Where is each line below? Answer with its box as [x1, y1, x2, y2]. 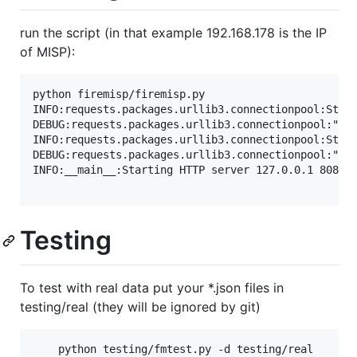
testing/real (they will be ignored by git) [20, 298, 261, 315]
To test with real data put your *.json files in [20, 279, 284, 296]
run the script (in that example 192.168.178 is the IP [20, 25, 327, 41]
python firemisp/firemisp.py [33, 88, 205, 101]
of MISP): [20, 44, 75, 61]
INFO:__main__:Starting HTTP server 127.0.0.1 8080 [33, 163, 345, 177]
